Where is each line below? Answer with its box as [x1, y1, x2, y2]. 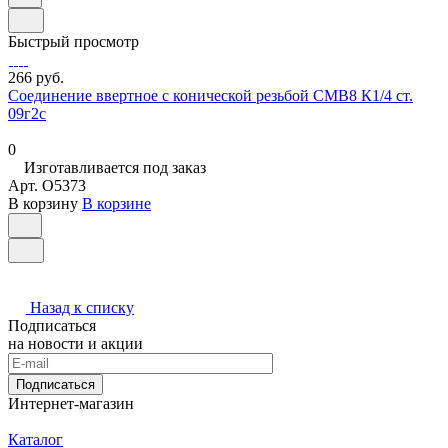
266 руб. [8, 69, 64, 87]
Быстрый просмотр [8, 33, 139, 51]
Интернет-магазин [8, 395, 134, 413]
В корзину [8, 195, 78, 213]
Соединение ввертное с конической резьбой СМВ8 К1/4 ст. [8, 87, 413, 105]
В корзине [82, 195, 151, 213]
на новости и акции [8, 335, 143, 353]
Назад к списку [30, 299, 134, 317]
